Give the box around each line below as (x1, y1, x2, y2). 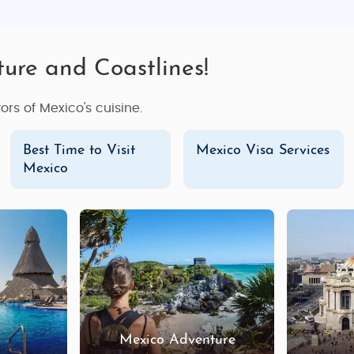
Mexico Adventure (119, 332, 235, 348)
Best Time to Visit (23, 143, 136, 158)
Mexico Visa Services (196, 143, 330, 158)
